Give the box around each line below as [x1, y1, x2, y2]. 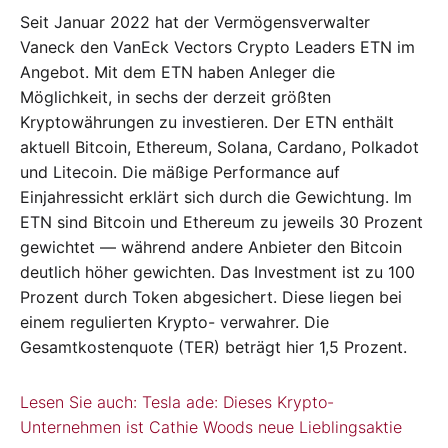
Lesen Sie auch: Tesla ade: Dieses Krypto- [20, 391, 334, 412]
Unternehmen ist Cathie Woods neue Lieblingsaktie [20, 416, 402, 437]
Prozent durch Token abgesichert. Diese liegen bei [20, 286, 402, 307]
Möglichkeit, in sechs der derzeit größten [20, 86, 331, 107]
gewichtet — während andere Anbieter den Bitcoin [20, 236, 402, 257]
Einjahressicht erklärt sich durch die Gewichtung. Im [20, 186, 412, 207]
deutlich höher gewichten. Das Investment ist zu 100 [20, 261, 415, 282]
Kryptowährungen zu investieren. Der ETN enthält [20, 111, 394, 132]
